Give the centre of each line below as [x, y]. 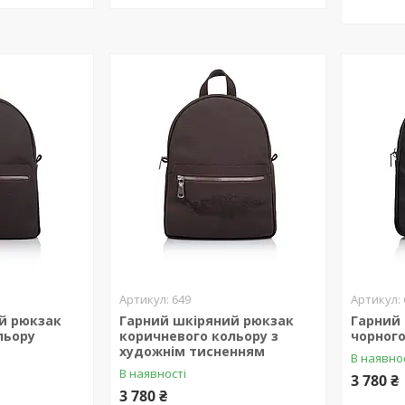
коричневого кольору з [198, 336]
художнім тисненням [192, 351]
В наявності [152, 373]
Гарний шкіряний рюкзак [206, 320]
